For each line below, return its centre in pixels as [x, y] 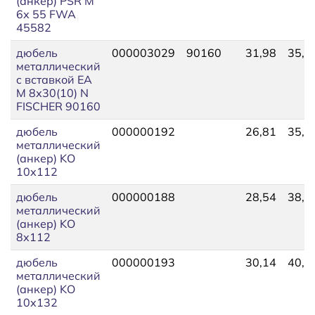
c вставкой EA [54, 79]
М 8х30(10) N [52, 92]
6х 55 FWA [46, 14]
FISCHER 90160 [58, 106]
